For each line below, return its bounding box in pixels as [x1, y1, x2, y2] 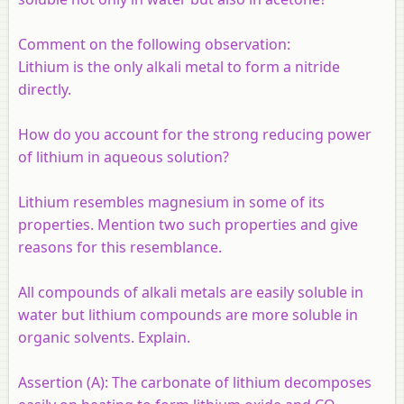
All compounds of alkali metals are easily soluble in [18, 281, 363, 302]
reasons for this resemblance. [18, 236, 222, 257]
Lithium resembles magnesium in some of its [18, 191, 325, 212]
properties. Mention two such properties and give [18, 214, 358, 234]
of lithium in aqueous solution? [18, 146, 229, 167]
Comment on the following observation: [18, 33, 290, 54]
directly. [18, 78, 71, 99]
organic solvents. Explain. [18, 326, 190, 347]
